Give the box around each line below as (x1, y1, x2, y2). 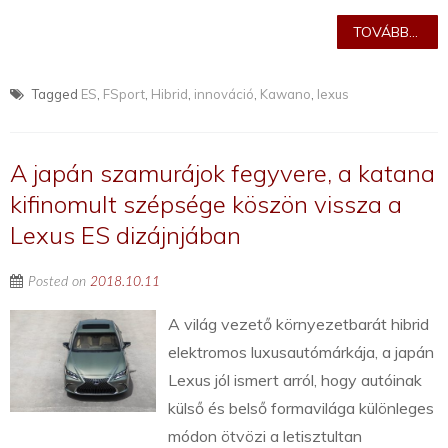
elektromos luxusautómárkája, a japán (168, 342, 435, 363)
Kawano (260, 86, 311, 103)
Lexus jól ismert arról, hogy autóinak (168, 370, 423, 391)
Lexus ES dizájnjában (10, 220, 241, 251)
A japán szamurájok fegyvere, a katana (10, 158, 435, 189)
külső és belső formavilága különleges (168, 398, 435, 419)
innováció (194, 86, 254, 103)
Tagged (29, 86, 81, 103)
